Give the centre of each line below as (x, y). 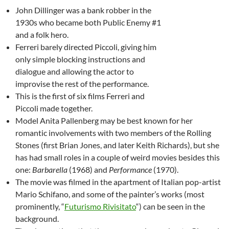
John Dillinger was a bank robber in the (83, 10)
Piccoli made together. (54, 108)
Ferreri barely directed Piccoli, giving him (86, 47)
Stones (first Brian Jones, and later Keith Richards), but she (117, 145)
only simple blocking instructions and (80, 59)
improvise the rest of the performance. (82, 83)
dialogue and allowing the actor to (75, 71)
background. (37, 218)
